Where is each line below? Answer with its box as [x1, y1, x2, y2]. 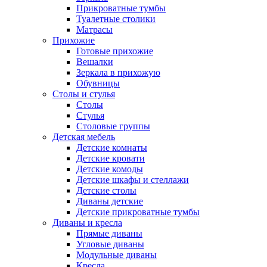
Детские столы [76, 185, 136, 195]
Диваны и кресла [52, 217, 122, 228]
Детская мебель [52, 131, 115, 142]
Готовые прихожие [76, 45, 153, 56]
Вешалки [76, 56, 113, 67]
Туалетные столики [76, 13, 156, 24]
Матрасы [76, 24, 113, 35]
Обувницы [76, 77, 120, 88]
